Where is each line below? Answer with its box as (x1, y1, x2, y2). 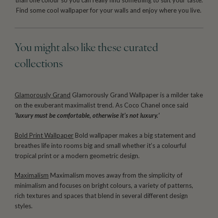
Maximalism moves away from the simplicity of (49, 171, 182, 180)
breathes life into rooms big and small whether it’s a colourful (15, 141, 186, 149)
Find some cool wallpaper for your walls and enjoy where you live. (16, 6, 202, 15)
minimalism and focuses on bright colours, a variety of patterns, (15, 182, 193, 190)
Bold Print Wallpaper (15, 131, 73, 139)
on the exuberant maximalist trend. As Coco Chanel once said (15, 101, 188, 109)
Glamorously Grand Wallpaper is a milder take (71, 91, 203, 99)
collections (15, 59, 63, 71)
